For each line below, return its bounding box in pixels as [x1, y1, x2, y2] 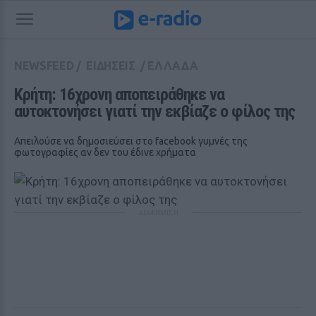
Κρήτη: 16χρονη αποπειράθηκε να [14, 85, 224, 104]
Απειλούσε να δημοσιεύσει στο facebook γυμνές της [14, 135, 248, 147]
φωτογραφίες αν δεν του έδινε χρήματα [14, 147, 196, 158]
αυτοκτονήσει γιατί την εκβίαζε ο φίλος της [14, 102, 295, 121]
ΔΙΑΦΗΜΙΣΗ [138, 207, 178, 217]
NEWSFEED [14, 59, 74, 72]
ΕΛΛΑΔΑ [147, 59, 198, 72]
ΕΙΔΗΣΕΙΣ [86, 59, 135, 72]
